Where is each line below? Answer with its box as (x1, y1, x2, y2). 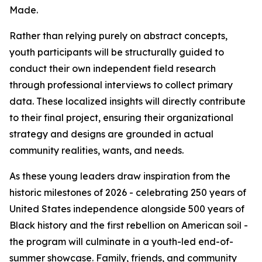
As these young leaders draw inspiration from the (9, 170, 230, 182)
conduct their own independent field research (9, 63, 216, 74)
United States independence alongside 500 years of (9, 203, 244, 215)
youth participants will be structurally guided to (9, 46, 224, 58)
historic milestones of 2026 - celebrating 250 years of (9, 187, 246, 198)
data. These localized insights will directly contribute (9, 95, 246, 107)
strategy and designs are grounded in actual (9, 128, 213, 140)
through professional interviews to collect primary (9, 79, 233, 91)
